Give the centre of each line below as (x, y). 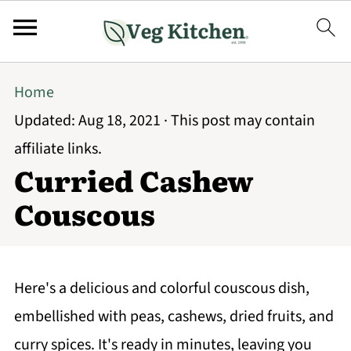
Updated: (46, 121)
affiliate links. (58, 149)
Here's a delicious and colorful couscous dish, (161, 288)
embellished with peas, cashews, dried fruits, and (174, 317)
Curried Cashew (133, 180)
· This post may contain (237, 121)
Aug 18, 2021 (119, 121)
